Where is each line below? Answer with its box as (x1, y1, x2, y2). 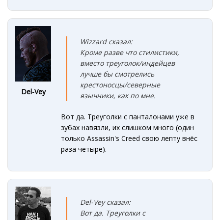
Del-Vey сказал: (80, 197, 131, 207)
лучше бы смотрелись (80, 69, 155, 79)
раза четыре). (61, 144, 107, 154)
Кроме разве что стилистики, (80, 47, 180, 57)
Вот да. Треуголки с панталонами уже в (61, 111, 195, 121)
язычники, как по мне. (80, 90, 156, 100)
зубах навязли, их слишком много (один (61, 122, 194, 132)
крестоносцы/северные (80, 80, 161, 89)
